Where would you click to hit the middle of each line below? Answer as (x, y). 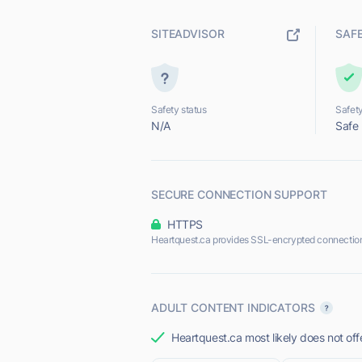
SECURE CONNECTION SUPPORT (239, 194)
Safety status (179, 109)
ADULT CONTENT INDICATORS (233, 307)
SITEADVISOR (188, 34)
